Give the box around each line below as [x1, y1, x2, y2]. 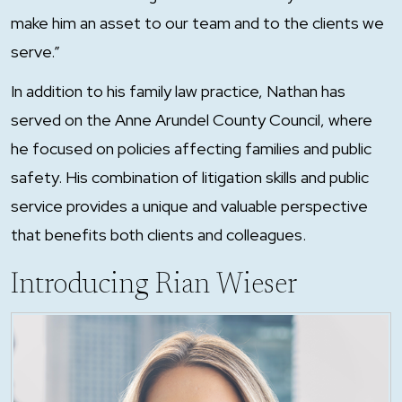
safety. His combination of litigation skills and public [11, 167, 369, 188]
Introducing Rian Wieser [11, 271, 303, 300]
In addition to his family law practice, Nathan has [11, 81, 345, 101]
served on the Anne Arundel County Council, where [11, 109, 372, 130]
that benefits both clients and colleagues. [11, 224, 310, 245]
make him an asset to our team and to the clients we [11, 13, 384, 33]
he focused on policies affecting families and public [11, 138, 371, 159]
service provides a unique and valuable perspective [11, 196, 368, 216]
